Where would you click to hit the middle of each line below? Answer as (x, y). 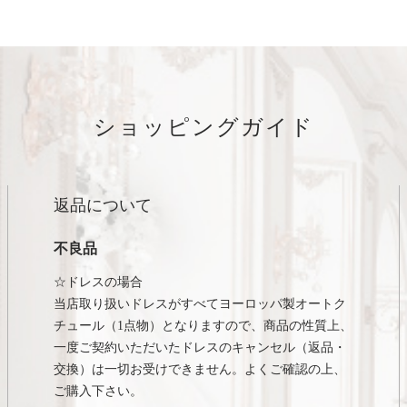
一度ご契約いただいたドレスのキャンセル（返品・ (200, 348)
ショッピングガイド (203, 128)
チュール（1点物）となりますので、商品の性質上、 (203, 326)
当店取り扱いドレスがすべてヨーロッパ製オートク (200, 304)
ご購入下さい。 (98, 392)
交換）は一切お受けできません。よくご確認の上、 (200, 370)
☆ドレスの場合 (98, 283)
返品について (103, 206)
